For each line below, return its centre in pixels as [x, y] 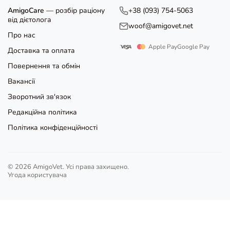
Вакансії [21, 81]
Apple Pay [163, 46]
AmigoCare [26, 11]
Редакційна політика [42, 112]
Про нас [22, 35]
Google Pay [193, 46]
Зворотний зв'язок [39, 97]
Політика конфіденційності [53, 128]
